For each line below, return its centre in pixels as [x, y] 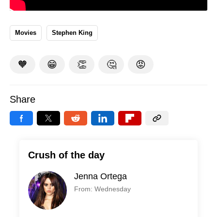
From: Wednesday [102, 189]
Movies [26, 33]
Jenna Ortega [101, 177]
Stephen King [72, 33]
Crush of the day [66, 155]
